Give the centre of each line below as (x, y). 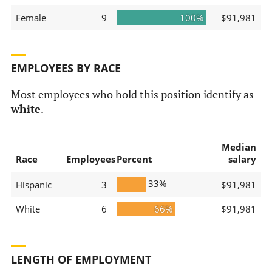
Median (239, 147)
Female (31, 17)
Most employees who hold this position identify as (132, 94)
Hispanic (33, 184)
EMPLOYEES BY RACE (66, 68)
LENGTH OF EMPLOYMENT (81, 260)
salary (242, 159)
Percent (134, 159)
